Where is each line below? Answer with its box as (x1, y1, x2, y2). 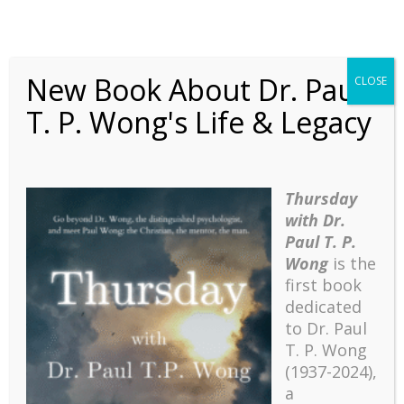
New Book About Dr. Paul (26, 70, 363, 109)
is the (328, 252, 377, 274)
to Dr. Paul (285, 317, 368, 339)
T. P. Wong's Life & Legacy (26, 103, 372, 142)
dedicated (285, 296, 363, 317)
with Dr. (285, 209, 346, 231)
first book (285, 274, 363, 296)
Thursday (285, 188, 358, 209)
